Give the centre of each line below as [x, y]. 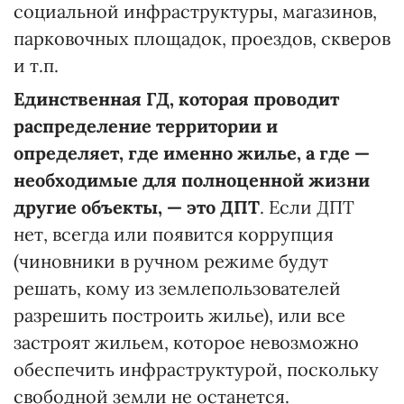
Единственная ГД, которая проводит [176, 99]
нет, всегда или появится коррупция [174, 234]
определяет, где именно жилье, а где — [192, 153]
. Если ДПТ [307, 207]
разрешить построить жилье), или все [179, 316]
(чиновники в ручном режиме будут [171, 262]
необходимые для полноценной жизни [192, 180]
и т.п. [36, 66]
